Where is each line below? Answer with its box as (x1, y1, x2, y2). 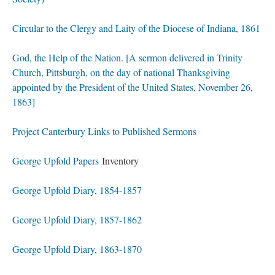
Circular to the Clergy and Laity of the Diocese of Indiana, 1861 (12, 21, 260, 34)
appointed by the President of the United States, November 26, (12, 80, 253, 93)
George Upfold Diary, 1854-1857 (12, 184, 142, 196)
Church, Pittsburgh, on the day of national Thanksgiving (12, 66, 230, 79)
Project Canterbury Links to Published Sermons (12, 125, 196, 137)
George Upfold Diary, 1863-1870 (12, 242, 142, 255)
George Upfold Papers (12, 154, 99, 167)
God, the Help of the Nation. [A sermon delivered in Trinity (12, 51, 242, 64)
